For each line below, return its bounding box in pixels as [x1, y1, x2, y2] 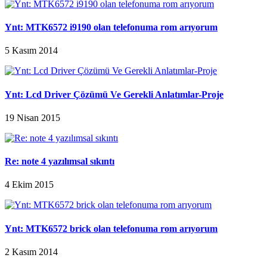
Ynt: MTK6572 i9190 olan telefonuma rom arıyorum [5, 22, 218, 33]
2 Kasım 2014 [5, 246, 58, 257]
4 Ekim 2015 [5, 179, 54, 190]
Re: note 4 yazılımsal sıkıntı [5, 156, 114, 167]
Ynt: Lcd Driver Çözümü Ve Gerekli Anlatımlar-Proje [5, 89, 223, 100]
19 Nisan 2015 [5, 112, 60, 123]
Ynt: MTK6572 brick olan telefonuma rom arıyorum [5, 223, 218, 234]
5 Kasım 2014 [5, 45, 58, 56]
